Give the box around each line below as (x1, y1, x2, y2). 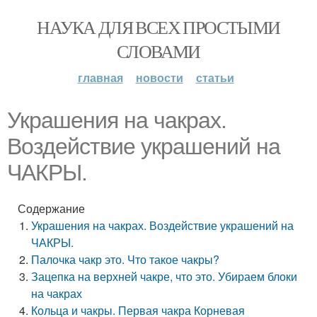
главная (77, 69, 123, 86)
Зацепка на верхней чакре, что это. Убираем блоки (31, 268, 298, 284)
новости (135, 69, 183, 86)
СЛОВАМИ (117, 39, 200, 63)
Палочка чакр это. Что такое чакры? (31, 251, 220, 267)
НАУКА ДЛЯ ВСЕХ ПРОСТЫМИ (37, 15, 280, 39)
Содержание (18, 200, 85, 217)
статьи (195, 69, 234, 86)
